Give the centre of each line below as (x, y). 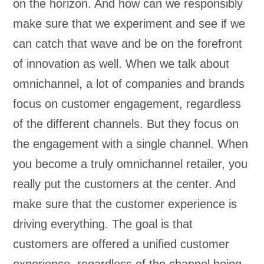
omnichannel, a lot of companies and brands (129, 84)
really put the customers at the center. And (125, 184)
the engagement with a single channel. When (131, 144)
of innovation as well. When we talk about (121, 64)
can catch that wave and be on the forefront (128, 44)
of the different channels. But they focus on (126, 124)
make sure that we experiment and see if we (129, 24)
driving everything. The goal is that (103, 224)
